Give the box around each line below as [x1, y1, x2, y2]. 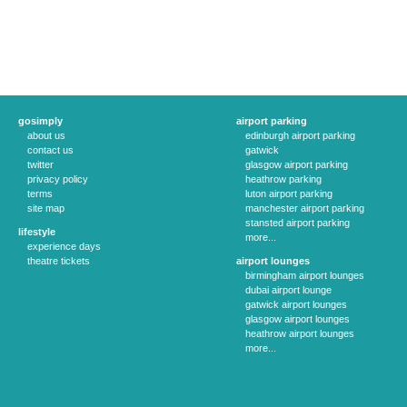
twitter [27, 159, 54, 170]
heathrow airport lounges [245, 328, 354, 339]
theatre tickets [27, 255, 90, 266]
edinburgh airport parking [245, 130, 355, 141]
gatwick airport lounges [245, 299, 347, 310]
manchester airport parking [245, 203, 364, 213]
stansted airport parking [245, 217, 350, 228]
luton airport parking [245, 188, 333, 199]
